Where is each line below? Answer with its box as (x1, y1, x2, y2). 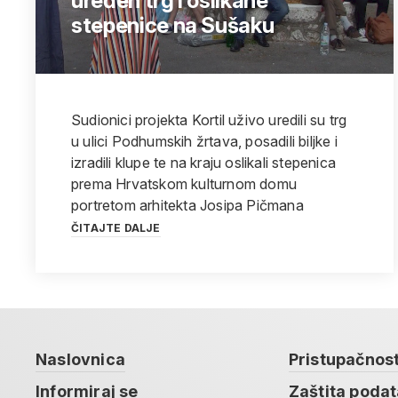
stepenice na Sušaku (71, 12, 275, 38)
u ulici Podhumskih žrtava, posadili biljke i (71, 132, 338, 150)
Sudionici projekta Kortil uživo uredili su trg (71, 111, 347, 129)
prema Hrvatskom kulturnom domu (71, 175, 297, 193)
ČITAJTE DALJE (71, 221, 161, 235)
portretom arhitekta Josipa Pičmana (71, 196, 304, 214)
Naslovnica (36, 350, 125, 369)
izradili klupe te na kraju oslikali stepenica (71, 154, 336, 171)
